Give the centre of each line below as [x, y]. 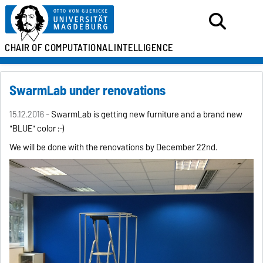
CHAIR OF [24, 48]
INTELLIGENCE [144, 48]
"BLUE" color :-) [38, 128]
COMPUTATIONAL [79, 48]
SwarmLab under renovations [88, 90]
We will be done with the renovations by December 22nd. [114, 147]
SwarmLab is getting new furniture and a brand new [147, 114]
